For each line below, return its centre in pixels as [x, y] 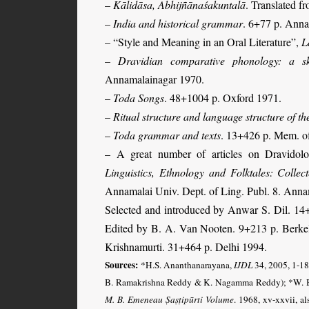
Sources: [121, 265]
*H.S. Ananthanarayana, [186, 265]
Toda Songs [139, 97]
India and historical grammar [178, 23]
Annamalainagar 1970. [154, 79]
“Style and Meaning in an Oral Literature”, [207, 41]
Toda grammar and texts [167, 134]
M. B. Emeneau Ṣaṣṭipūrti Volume [170, 299]
